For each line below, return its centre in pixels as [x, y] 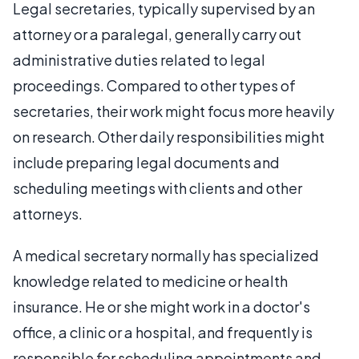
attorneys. [48, 213]
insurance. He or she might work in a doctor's [161, 306]
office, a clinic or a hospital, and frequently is [163, 332]
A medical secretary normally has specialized [166, 255]
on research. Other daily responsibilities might [169, 136]
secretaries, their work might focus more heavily [173, 111]
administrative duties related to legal [139, 59]
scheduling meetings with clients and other [157, 188]
